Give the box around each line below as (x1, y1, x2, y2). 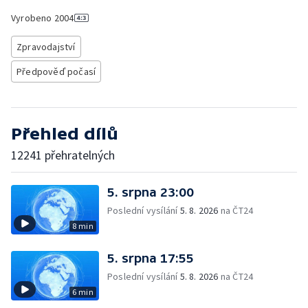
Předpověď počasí (16, 65, 96, 78)
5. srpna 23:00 (107, 185, 194, 199)
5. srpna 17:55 (107, 251, 194, 265)
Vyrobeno (11, 12, 54, 24)
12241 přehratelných (11, 147, 115, 163)
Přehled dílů (11, 124, 118, 143)
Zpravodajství (16, 41, 76, 53)
